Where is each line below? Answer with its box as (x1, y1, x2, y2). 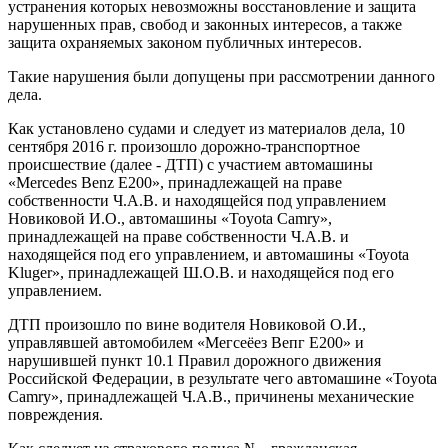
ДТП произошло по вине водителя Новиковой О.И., (8, 315, 366, 333)
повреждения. (8, 405, 103, 423)
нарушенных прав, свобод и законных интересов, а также (8, 15, 402, 33)
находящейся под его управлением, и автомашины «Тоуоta (8, 245, 409, 263)
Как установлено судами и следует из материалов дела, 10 (8, 119, 405, 137)
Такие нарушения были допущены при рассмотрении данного (8, 67, 435, 85)
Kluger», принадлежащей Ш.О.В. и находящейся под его (8, 263, 394, 281)
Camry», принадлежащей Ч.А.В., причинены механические (8, 387, 414, 405)
